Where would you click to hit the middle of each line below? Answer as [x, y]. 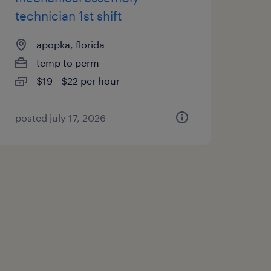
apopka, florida [70, 44]
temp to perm [67, 63]
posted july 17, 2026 [60, 118]
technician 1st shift [68, 16]
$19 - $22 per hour [78, 81]
